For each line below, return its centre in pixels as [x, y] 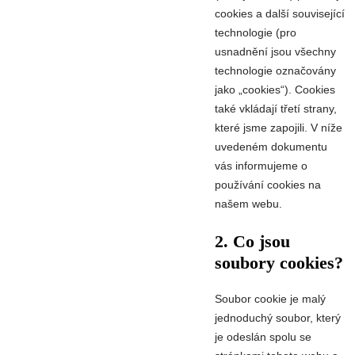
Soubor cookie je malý [270, 299]
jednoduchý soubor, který [278, 318]
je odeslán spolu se [263, 337]
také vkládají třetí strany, [276, 108]
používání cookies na [268, 184]
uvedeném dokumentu [271, 146]
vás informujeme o [261, 165]
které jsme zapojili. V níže [279, 127]
